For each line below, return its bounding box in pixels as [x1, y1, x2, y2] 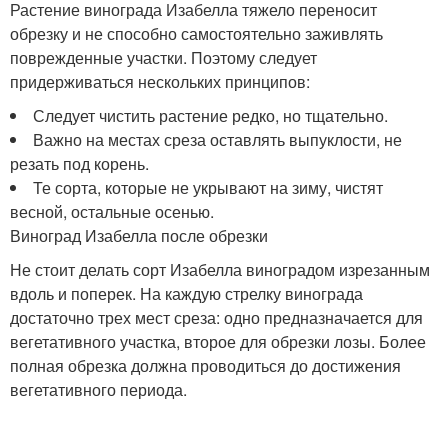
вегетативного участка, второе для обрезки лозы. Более [10, 329, 426, 353]
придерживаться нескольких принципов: [10, 69, 310, 93]
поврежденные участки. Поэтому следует [10, 45, 317, 69]
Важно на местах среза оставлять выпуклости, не [33, 127, 402, 151]
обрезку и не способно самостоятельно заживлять [10, 21, 383, 45]
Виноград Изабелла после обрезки [10, 223, 268, 247]
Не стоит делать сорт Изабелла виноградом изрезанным [10, 257, 430, 281]
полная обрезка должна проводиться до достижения [10, 353, 401, 377]
